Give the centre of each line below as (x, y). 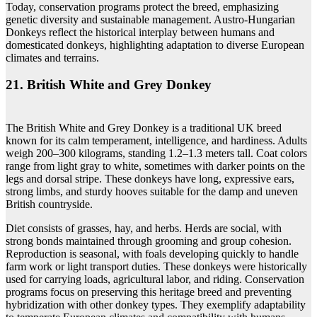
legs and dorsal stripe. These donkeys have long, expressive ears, (150, 179)
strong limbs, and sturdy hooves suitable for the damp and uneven (152, 192)
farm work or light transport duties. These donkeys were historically (156, 267)
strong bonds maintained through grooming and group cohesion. (149, 241)
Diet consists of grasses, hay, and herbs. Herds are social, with (144, 229)
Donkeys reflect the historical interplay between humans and (140, 32)
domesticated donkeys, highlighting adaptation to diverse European (155, 45)
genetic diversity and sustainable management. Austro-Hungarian (150, 19)
